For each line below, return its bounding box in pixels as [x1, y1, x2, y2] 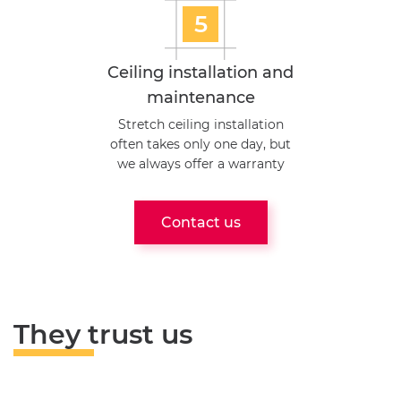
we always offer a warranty [116, 155, 285, 172]
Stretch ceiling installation [117, 115, 284, 132]
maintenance [146, 87, 255, 107]
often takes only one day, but [110, 135, 291, 152]
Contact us [160, 213, 241, 231]
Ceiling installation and [107, 62, 294, 82]
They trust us [13, 317, 192, 351]
